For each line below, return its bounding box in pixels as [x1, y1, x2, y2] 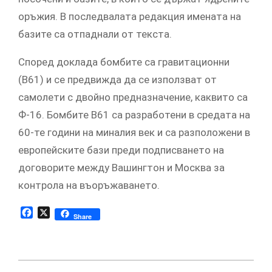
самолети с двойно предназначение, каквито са [18, 91, 248, 104]
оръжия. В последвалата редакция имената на [18, 10, 241, 23]
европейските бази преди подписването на [18, 144, 224, 157]
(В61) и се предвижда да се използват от [18, 73, 217, 86]
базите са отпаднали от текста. [18, 28, 172, 41]
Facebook [33, 206, 75, 219]
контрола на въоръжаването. [18, 179, 160, 192]
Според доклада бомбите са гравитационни [18, 56, 229, 69]
